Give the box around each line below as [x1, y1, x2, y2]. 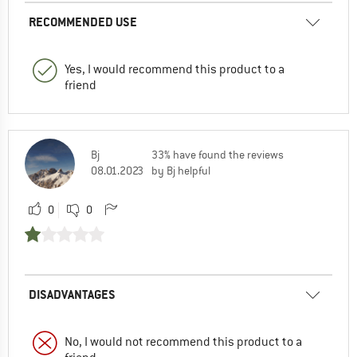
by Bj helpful [151, 163, 210, 178]
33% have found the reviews [151, 147, 284, 162]
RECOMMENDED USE [29, 13, 137, 30]
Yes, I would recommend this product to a [65, 61, 284, 77]
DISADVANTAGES [29, 285, 116, 303]
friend [65, 76, 96, 93]
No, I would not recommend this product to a [65, 333, 302, 350]
